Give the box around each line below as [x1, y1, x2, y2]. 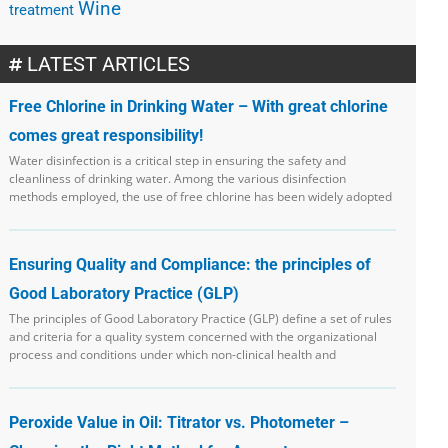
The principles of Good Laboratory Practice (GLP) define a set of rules [9, 309, 393, 327]
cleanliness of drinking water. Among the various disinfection [9, 169, 347, 187]
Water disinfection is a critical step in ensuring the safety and [9, 151, 347, 169]
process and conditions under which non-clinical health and [9, 345, 337, 363]
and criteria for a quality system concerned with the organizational [9, 327, 378, 345]
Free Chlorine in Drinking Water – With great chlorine [9, 96, 389, 116]
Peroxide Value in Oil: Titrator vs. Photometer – [9, 412, 350, 432]
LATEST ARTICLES [27, 51, 191, 76]
